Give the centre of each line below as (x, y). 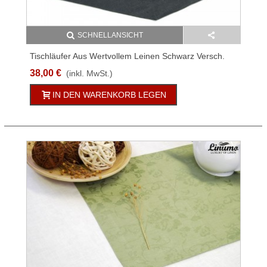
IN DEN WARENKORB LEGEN (109, 95)
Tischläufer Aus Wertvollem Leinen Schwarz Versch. (127, 56)
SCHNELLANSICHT (110, 35)
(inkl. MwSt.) (89, 74)
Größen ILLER (57, 69)
